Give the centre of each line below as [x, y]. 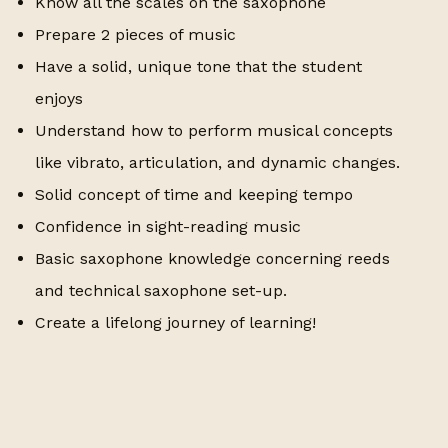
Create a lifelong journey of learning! [176, 323]
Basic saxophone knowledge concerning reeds [213, 259]
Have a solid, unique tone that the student [199, 67]
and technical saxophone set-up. [161, 291]
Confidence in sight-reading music [168, 227]
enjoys [59, 99]
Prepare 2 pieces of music [136, 35]
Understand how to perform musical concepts [214, 131]
